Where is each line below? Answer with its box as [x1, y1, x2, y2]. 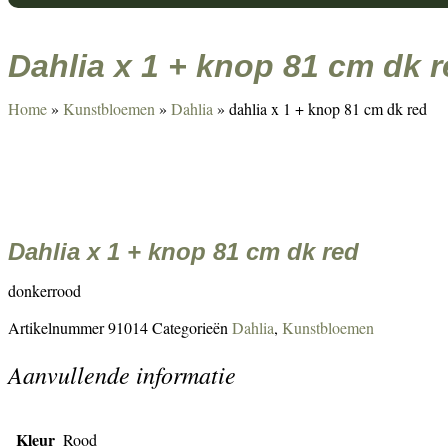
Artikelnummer [8, 317, 108, 338]
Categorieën [152, 317, 228, 338]
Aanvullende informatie [8, 357, 236, 390]
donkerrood [8, 280, 81, 301]
